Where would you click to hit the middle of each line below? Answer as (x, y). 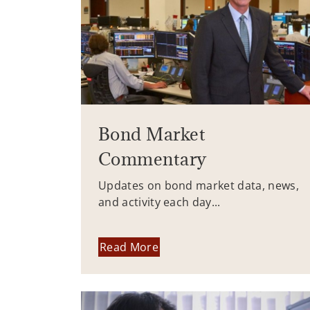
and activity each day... (159, 202)
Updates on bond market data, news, (199, 186)
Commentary (153, 159)
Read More (129, 247)
